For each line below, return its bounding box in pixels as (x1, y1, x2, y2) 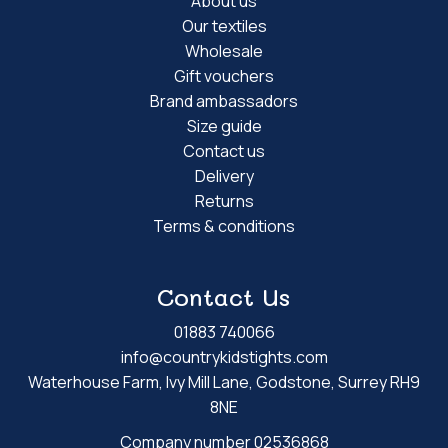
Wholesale (185, 39, 263, 62)
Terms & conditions (153, 214, 295, 237)
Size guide (186, 114, 262, 137)
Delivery (194, 164, 254, 187)
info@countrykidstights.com (120, 345, 328, 368)
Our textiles (181, 14, 267, 37)
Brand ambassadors (150, 89, 298, 112)
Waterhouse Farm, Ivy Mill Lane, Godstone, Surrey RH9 (28, 370, 420, 393)
